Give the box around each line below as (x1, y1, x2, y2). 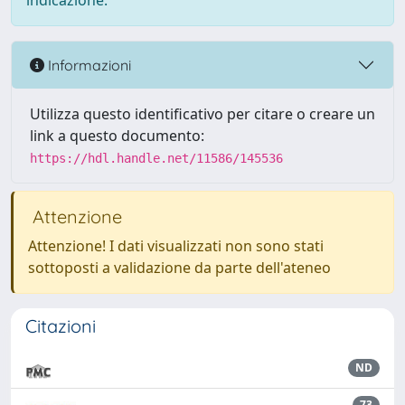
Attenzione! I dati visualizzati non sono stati (28, 236, 324, 256)
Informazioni (44, 55, 131, 74)
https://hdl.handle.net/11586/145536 (30, 151, 283, 165)
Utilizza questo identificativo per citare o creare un (30, 104, 375, 124)
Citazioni (25, 315, 96, 337)
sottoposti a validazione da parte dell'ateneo (28, 258, 331, 278)
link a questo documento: (30, 126, 204, 146)
